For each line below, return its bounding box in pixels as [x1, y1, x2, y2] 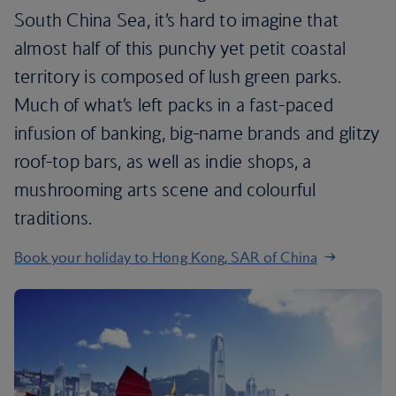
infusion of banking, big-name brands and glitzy [14, 122, 380, 144]
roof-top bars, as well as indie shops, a [14, 150, 312, 172]
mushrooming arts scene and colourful [14, 179, 316, 201]
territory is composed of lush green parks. [14, 65, 342, 88]
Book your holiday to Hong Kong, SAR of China [14, 248, 317, 266]
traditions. [14, 207, 97, 229]
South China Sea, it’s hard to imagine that [14, 9, 339, 31]
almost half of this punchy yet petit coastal [14, 37, 346, 59]
